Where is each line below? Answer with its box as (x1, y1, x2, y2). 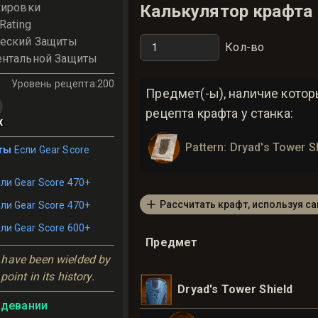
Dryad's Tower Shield (177, 283, 293, 296)
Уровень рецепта (11, 78, 95, 89)
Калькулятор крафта (140, 1, 313, 21)
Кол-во (225, 40, 265, 54)
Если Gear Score (13, 144, 90, 155)
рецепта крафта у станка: (146, 106, 293, 121)
